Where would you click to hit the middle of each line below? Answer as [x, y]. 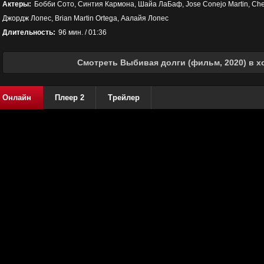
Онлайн [17, 98]
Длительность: [29, 32]
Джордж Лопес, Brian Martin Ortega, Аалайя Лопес [85, 18]
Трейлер [124, 98]
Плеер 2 [70, 98]
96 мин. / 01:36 [82, 32]
